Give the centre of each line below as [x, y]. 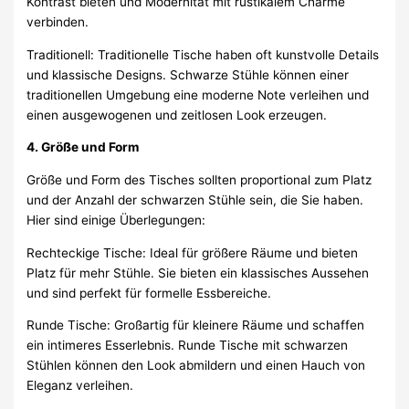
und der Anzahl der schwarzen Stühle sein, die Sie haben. [195, 199]
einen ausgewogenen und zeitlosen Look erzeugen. [177, 115]
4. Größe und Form [83, 147]
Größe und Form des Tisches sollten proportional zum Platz [199, 179]
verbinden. [58, 21]
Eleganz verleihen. [80, 386]
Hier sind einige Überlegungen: [116, 220]
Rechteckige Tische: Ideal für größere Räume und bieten [193, 252]
